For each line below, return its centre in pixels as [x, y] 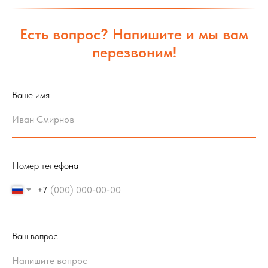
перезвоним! [134, 52]
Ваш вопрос [35, 236]
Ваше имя [31, 95]
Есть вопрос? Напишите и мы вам [134, 34]
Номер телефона [45, 165]
